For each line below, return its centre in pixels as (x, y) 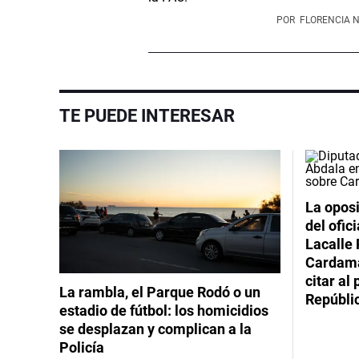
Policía (82, 347)
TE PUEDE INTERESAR (147, 115)
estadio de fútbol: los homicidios (164, 311)
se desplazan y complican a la (155, 329)
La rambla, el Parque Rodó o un (160, 292)
